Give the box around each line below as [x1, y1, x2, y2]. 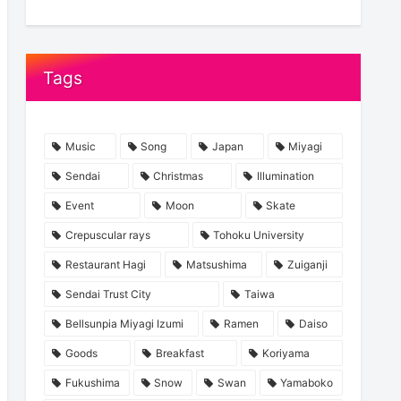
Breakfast [155, 346, 204, 361]
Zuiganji [286, 258, 328, 272]
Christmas [153, 169, 204, 183]
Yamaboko [280, 376, 334, 390]
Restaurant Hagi [64, 258, 146, 272]
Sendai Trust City [64, 287, 151, 302]
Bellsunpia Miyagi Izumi [64, 317, 183, 331]
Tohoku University [213, 228, 305, 243]
